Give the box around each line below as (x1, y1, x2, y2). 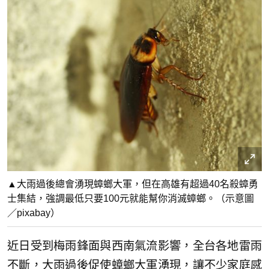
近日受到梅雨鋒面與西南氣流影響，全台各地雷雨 (7, 240, 262, 253)
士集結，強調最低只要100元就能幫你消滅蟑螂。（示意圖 (7, 193, 254, 204)
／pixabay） (7, 208, 60, 219)
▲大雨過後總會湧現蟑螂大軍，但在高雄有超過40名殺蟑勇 (7, 179, 258, 190)
